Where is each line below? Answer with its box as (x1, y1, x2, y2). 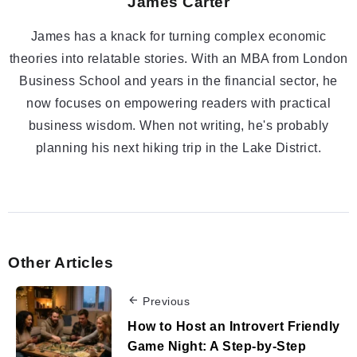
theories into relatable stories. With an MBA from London (9, 52, 348, 66)
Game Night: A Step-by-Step (127, 339, 306, 353)
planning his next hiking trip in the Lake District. (35, 141, 322, 155)
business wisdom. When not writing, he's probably (28, 119, 329, 133)
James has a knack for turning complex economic (30, 29, 327, 44)
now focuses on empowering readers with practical (26, 96, 331, 111)
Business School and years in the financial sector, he (19, 74, 338, 88)
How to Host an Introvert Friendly (127, 320, 340, 333)
